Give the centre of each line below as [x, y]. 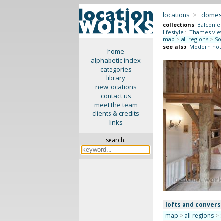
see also [174, 47]
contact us [116, 96]
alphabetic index [116, 60]
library [116, 78]
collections [178, 24]
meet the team [116, 105]
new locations [116, 87]
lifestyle [173, 32]
